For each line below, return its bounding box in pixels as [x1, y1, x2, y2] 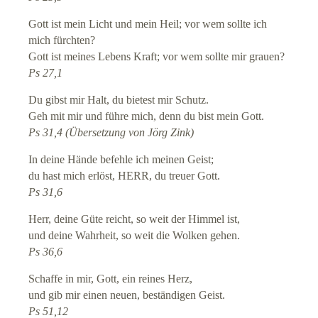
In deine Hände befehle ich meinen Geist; [28, 153, 214, 167]
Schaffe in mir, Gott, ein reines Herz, [28, 272, 193, 286]
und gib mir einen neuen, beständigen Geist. [28, 288, 226, 302]
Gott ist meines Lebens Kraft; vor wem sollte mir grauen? [28, 50, 285, 64]
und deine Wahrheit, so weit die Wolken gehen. [28, 229, 241, 243]
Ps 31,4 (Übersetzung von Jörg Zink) [28, 126, 194, 140]
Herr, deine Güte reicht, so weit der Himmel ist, [28, 212, 241, 226]
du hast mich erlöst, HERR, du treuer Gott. [28, 169, 221, 183]
